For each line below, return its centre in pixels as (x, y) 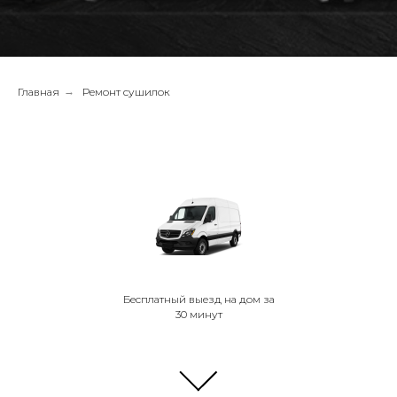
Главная (39, 92)
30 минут (198, 314)
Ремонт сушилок (126, 92)
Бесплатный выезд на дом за (198, 299)
